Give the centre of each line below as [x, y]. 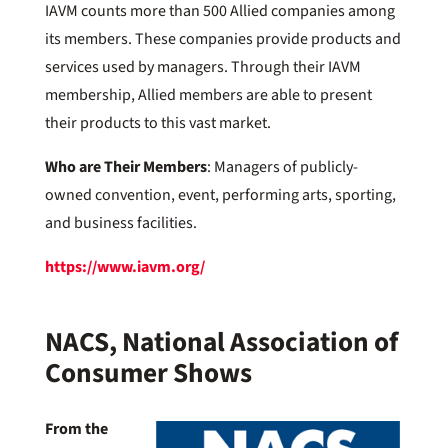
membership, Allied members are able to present [208, 95]
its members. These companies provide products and [222, 39]
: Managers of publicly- [282, 167]
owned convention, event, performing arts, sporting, [220, 195]
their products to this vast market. [157, 123]
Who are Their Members [125, 167]
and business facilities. [120, 223]
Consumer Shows [148, 374]
